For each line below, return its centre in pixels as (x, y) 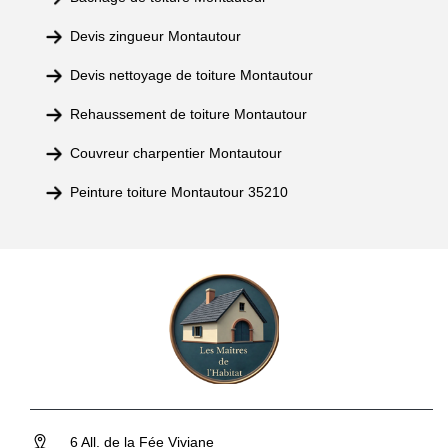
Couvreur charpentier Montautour (176, 153)
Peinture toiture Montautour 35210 (179, 192)
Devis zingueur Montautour (155, 36)
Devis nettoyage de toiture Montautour (191, 75)
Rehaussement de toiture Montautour (188, 114)
